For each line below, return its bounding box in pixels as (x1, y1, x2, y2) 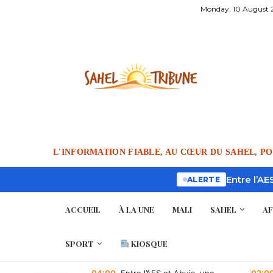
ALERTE (186, 175, 221, 184)
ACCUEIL (65, 204, 101, 214)
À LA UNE (119, 204, 154, 214)
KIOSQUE (129, 238, 168, 249)
